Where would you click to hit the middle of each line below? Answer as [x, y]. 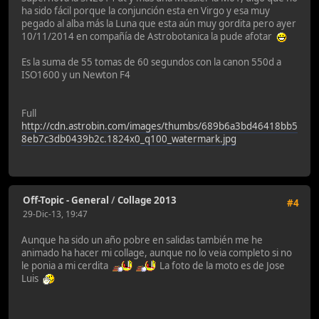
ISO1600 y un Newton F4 [76, 74]
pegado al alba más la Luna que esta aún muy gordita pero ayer [159, 23]
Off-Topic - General [66, 200]
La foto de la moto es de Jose [221, 266]
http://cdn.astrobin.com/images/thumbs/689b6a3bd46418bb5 [159, 126]
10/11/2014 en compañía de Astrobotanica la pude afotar [149, 36]
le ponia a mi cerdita [67, 266]
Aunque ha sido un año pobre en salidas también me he [142, 240]
